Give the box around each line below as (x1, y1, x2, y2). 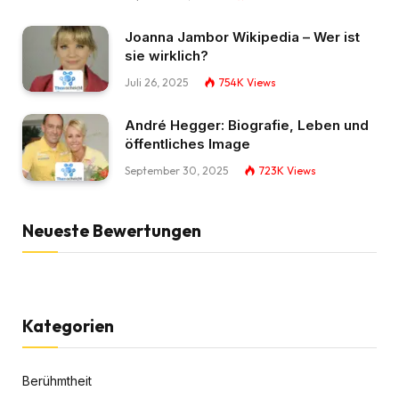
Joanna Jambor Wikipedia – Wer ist (125, 28, 360, 45)
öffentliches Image (125, 135, 250, 153)
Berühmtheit (22, 372, 92, 388)
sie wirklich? (125, 46, 208, 64)
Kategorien (22, 314, 114, 337)
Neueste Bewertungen (22, 219, 201, 241)
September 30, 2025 (125, 164, 228, 178)
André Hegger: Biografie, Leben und (125, 117, 369, 134)
